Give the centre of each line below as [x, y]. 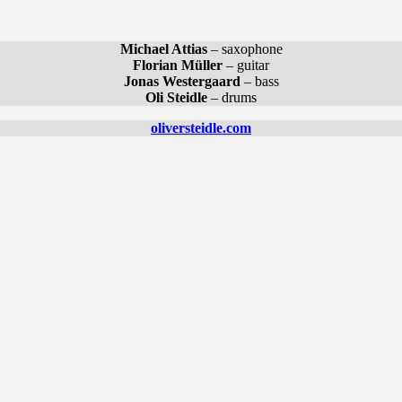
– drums [232, 97]
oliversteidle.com [201, 127]
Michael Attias [163, 48]
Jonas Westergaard [182, 81]
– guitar [246, 65]
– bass [259, 81]
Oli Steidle [176, 97]
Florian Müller [178, 65]
